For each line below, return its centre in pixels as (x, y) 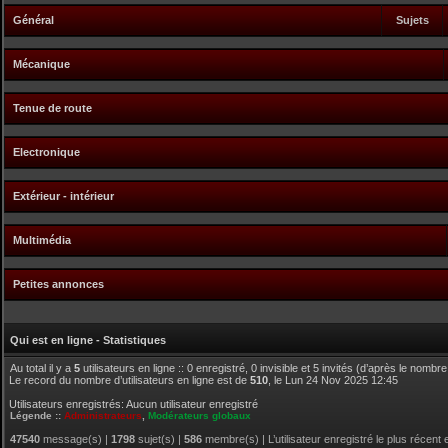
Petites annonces (58, 284)
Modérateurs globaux (199, 415)
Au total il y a (42, 368)
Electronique (46, 152)
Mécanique (41, 64)
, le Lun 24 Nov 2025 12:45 (333, 380)
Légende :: (37, 415)
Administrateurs (103, 415)
